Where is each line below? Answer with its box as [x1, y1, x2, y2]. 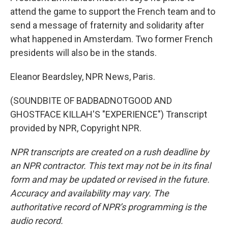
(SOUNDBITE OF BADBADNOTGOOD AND [10, 95, 172, 106]
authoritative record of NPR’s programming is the [10, 202, 207, 212]
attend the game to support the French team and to [10, 6, 215, 17]
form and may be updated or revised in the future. [10, 174, 210, 185]
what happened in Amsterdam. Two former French [10, 34, 213, 44]
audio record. [10, 215, 63, 226]
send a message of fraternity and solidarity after [10, 20, 204, 31]
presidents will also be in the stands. [10, 47, 157, 58]
